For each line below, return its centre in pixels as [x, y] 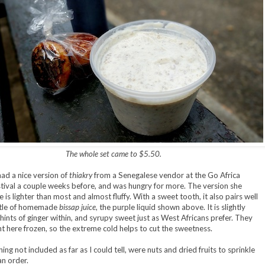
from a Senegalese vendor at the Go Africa [166, 175]
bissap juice [77, 207]
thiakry [80, 175]
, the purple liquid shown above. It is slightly [170, 207]
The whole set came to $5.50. [113, 154]
